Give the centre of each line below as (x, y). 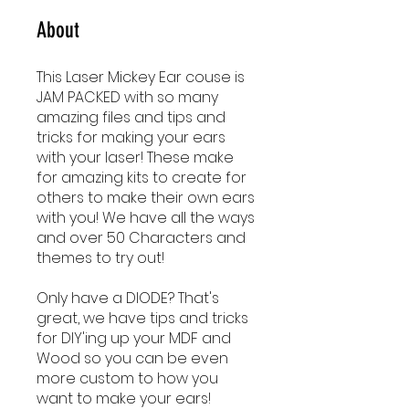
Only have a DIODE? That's (128, 298)
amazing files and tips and (131, 117)
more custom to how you (127, 378)
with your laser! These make (135, 157)
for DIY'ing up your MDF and (134, 338)
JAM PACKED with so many (127, 97)
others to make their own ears (146, 197)
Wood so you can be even (132, 358)
